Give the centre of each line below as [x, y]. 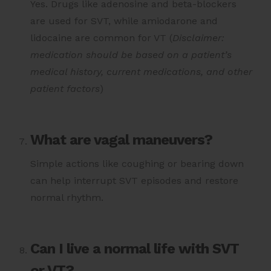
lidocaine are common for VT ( [101, 38]
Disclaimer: [198, 38]
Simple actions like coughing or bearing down [137, 163]
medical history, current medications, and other [141, 71]
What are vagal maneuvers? [121, 139]
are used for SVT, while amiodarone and [124, 21]
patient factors [65, 88]
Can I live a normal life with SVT [135, 248]
